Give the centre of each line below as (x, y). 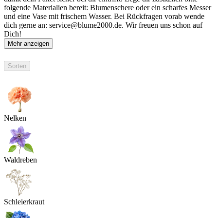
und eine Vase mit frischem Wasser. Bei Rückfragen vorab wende (104, 16)
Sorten (17, 66)
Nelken (15, 118)
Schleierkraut (24, 202)
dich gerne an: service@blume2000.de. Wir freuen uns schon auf (103, 25)
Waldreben (20, 160)
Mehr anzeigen (28, 43)
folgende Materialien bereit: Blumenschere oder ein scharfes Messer (108, 7)
